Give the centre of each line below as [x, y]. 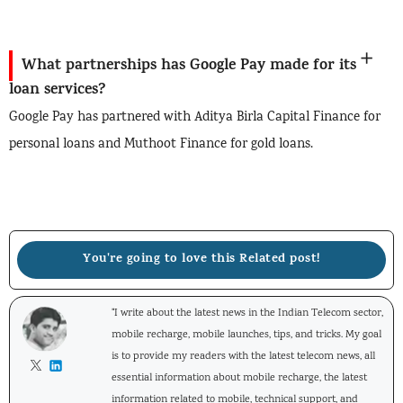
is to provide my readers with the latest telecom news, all [244, 356]
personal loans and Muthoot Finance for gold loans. [161, 145]
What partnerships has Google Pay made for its [189, 67]
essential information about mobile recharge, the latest [240, 378]
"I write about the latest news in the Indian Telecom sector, [248, 313]
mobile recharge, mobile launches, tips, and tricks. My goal [247, 335]
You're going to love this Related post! [201, 259]
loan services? [58, 91]
